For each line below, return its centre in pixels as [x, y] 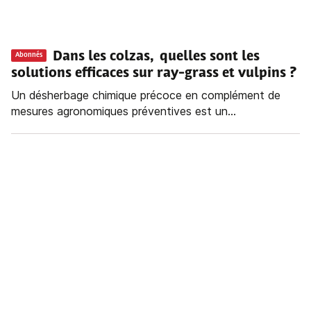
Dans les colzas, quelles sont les [156, 57]
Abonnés [29, 55]
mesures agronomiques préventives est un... [124, 111]
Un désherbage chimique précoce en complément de [146, 95]
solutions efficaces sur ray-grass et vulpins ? [154, 74]
